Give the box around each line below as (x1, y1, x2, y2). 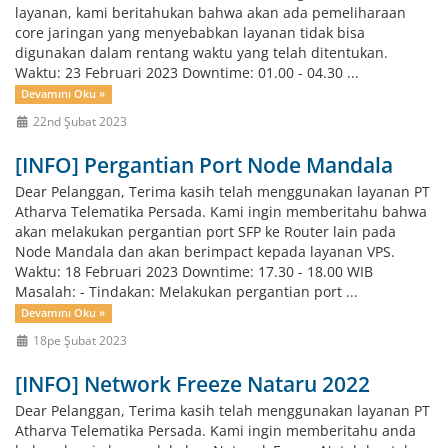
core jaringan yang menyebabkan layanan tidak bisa (15, 23, 365, 42)
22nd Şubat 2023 (29, 113, 127, 129)
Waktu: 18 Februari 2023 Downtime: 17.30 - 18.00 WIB (15, 262, 373, 281)
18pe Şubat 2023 (29, 332, 127, 348)
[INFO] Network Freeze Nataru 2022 (15, 370, 370, 398)
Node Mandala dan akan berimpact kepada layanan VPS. (15, 242, 403, 261)
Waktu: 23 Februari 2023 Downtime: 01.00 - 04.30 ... (15, 63, 359, 82)
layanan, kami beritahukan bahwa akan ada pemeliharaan (15, 3, 406, 22)
